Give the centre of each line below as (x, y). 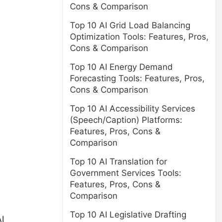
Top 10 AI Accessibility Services (133, 109)
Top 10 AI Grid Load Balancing (130, 25)
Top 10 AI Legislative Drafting (128, 215)
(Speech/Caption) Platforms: (126, 120)
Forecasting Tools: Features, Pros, (137, 78)
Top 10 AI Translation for (118, 162)
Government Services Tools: (126, 173)
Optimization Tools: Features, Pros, (139, 37)
